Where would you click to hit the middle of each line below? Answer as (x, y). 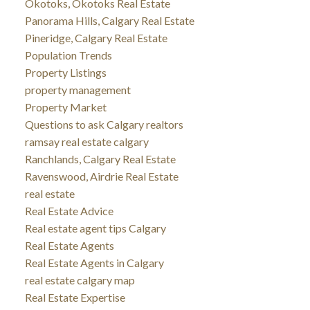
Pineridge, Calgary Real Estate (96, 37)
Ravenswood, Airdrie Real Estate (101, 176)
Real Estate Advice (69, 210)
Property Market (65, 107)
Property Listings (65, 72)
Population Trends (68, 55)
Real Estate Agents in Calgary (94, 262)
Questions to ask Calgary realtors (104, 124)
